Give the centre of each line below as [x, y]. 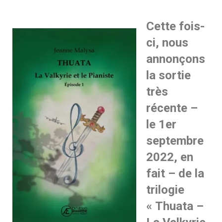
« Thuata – [175, 206]
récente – [172, 108]
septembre [175, 141]
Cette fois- [175, 26]
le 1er [161, 124]
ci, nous [167, 43]
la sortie [168, 75]
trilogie [165, 190]
